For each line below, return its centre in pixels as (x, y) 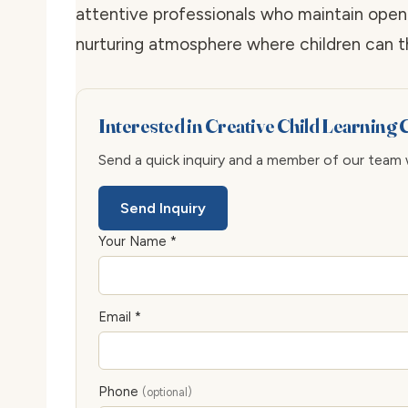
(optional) (167, 392)
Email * (120, 316)
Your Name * (138, 242)
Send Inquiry (163, 209)
